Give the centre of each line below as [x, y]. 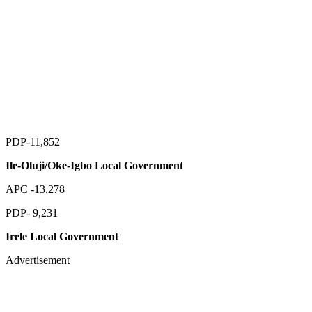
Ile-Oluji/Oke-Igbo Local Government [94, 165]
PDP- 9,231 [32, 212]
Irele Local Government [62, 236]
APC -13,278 [35, 189]
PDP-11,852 [33, 141]
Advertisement [38, 260]
